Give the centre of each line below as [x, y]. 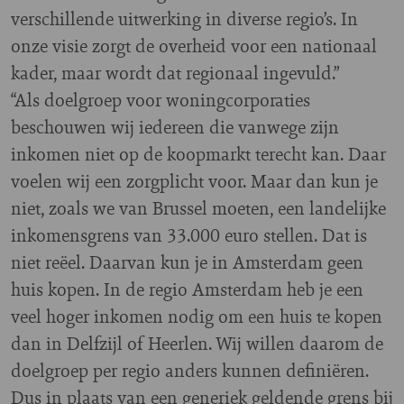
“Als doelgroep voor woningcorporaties [161, 100]
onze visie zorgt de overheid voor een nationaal [194, 46]
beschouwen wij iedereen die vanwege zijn [175, 127]
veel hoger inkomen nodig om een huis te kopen [197, 317]
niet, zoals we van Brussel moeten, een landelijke [198, 208]
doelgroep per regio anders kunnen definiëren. [190, 371]
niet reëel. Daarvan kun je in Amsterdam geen [187, 262]
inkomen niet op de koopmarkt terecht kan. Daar [198, 154]
